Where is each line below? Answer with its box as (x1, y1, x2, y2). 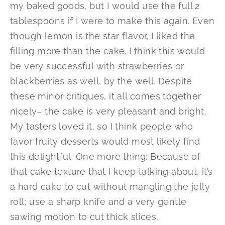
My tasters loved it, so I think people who (10, 121, 193, 132)
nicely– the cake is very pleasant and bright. (10, 106, 206, 117)
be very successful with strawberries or (10, 61, 184, 72)
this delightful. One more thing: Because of (10, 151, 201, 162)
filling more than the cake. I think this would (10, 46, 205, 57)
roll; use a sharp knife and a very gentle (10, 196, 187, 207)
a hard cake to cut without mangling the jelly (10, 181, 210, 192)
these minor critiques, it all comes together (10, 91, 201, 102)
